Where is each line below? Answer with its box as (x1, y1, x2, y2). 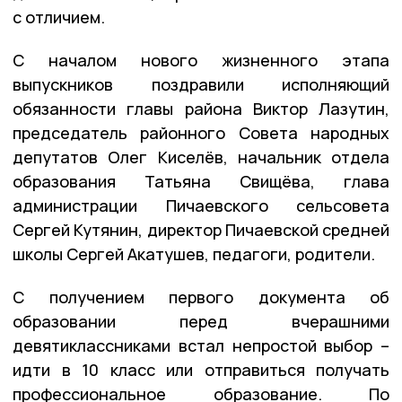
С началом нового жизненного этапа (13, 48, 389, 71)
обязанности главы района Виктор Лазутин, (13, 97, 389, 119)
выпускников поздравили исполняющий (13, 73, 389, 95)
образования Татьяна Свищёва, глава (13, 170, 389, 192)
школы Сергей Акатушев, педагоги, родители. (13, 242, 375, 265)
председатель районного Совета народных (13, 121, 389, 144)
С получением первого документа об (13, 285, 389, 308)
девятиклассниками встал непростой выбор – (13, 334, 389, 356)
